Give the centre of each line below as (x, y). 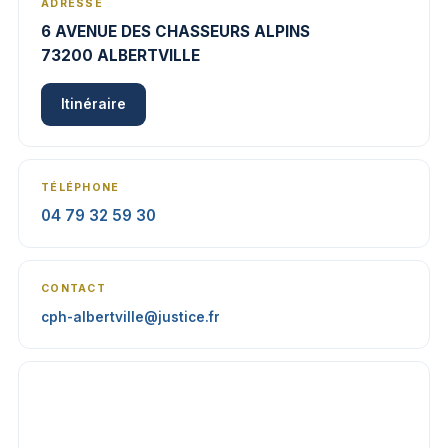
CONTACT (73, 288)
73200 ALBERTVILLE (120, 55)
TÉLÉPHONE (80, 187)
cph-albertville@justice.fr (130, 317)
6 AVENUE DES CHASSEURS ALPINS (175, 31)
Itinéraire (93, 104)
